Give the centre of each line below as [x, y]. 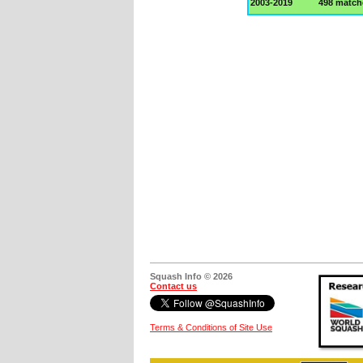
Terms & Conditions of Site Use [211, 327]
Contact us [173, 286]
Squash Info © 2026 [191, 276]
